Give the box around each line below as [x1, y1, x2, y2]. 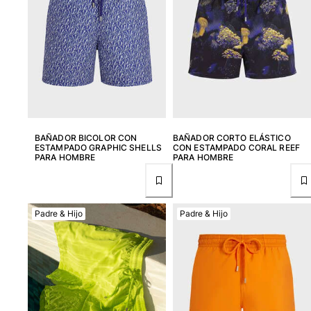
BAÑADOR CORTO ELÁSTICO [173, 132, 291, 143]
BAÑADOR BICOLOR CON [35, 132, 137, 143]
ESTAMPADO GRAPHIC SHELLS [35, 142, 162, 153]
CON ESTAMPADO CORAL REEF [173, 142, 300, 153]
